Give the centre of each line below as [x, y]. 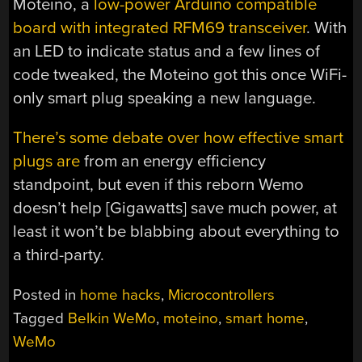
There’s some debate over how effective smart [179, 138]
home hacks [121, 295]
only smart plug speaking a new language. [165, 99]
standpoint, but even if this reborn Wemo [159, 185]
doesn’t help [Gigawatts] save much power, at [175, 208]
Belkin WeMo [112, 318]
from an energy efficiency [173, 162]
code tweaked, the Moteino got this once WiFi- [180, 75]
